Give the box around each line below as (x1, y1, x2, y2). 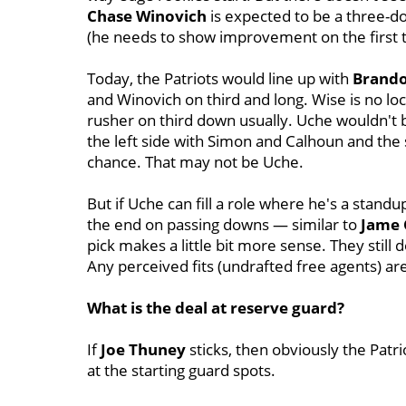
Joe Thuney (101, 339, 186, 360)
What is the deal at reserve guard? (87, 297, 344, 318)
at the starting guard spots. (87, 360, 275, 381)
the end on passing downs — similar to (87, 214, 361, 235)
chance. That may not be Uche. (87, 151, 304, 172)
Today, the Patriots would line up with (87, 68, 353, 89)
